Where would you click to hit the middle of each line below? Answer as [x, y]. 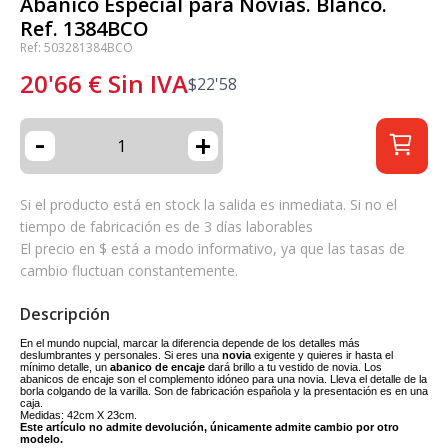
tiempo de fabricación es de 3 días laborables [166, 226]
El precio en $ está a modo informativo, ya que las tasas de [212, 248]
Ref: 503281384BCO [76, 47]
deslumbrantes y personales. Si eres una [119, 355]
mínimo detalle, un [63, 367]
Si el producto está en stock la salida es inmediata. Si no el [208, 204]
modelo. [41, 439]
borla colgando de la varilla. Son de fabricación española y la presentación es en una [224, 391]
